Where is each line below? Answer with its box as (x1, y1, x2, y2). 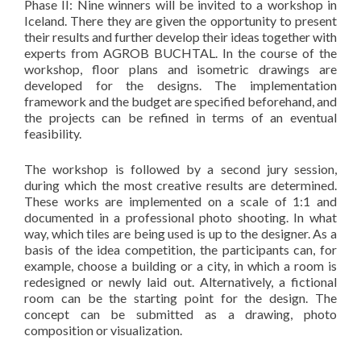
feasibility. (24, 125, 81, 141)
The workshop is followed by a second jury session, (24, 160, 337, 176)
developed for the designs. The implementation (24, 77, 337, 93)
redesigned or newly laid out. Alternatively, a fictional (24, 273, 337, 289)
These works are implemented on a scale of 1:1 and (24, 193, 337, 209)
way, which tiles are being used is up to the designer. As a (24, 225, 337, 241)
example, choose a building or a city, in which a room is (24, 257, 337, 273)
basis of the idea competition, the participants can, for (24, 241, 337, 257)
